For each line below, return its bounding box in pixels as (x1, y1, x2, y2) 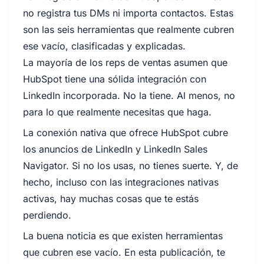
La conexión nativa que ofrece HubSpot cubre (22, 127, 228, 138)
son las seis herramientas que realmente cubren (22, 24, 234, 35)
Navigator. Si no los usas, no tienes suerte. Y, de (22, 160, 238, 171)
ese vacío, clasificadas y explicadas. (22, 40, 186, 52)
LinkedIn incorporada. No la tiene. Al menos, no (22, 90, 235, 101)
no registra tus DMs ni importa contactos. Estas (22, 7, 233, 19)
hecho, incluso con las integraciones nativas (22, 176, 219, 188)
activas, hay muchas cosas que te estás (22, 193, 199, 204)
